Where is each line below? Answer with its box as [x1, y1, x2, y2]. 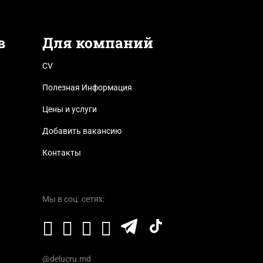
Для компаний [42, 32, 153, 52]
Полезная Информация [42, 82, 132, 92]
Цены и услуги [42, 104, 97, 114]
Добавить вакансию [42, 126, 122, 136]
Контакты [42, 147, 81, 157]
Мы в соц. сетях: [42, 194, 104, 204]
